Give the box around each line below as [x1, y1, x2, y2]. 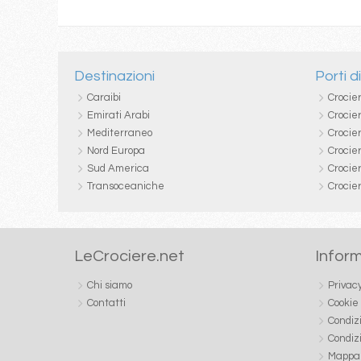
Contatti [87, 297, 126, 309]
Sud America [87, 162, 149, 174]
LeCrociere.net [74, 247, 185, 264]
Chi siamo [87, 279, 132, 291]
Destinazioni [74, 68, 155, 84]
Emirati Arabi [87, 109, 150, 121]
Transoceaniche [87, 180, 164, 192]
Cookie [328, 297, 359, 309]
